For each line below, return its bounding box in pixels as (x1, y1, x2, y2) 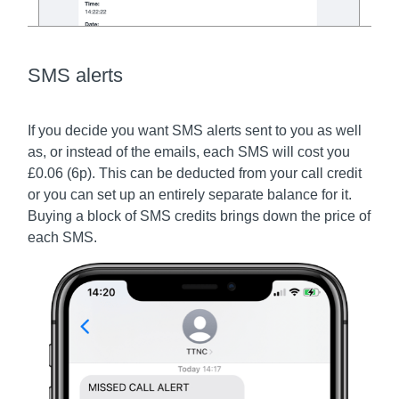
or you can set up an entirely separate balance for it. (28, 187, 353, 203)
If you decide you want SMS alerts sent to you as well (28, 123, 362, 139)
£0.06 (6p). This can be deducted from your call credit (28, 166, 362, 182)
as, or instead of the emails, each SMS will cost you (28, 144, 351, 160)
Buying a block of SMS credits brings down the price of (28, 208, 371, 224)
